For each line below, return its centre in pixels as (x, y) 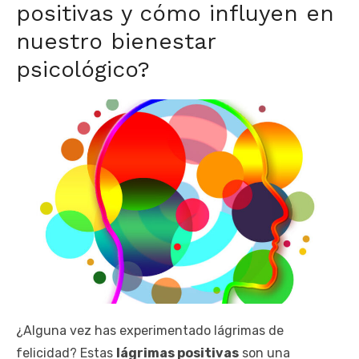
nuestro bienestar (116, 41)
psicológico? (83, 69)
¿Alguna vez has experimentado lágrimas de (150, 330)
